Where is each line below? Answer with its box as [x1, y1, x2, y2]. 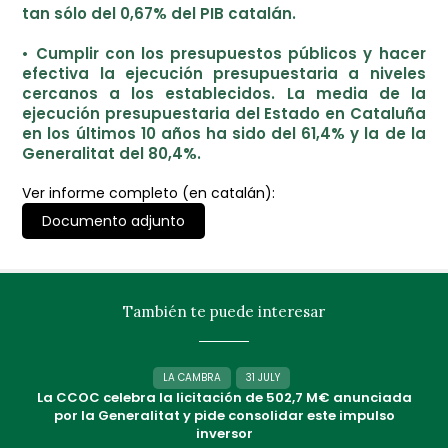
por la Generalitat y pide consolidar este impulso [53, 406, 395, 425]
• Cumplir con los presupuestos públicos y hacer [22, 43, 426, 64]
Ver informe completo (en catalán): [22, 183, 276, 203]
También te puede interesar [123, 302, 325, 321]
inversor [195, 424, 253, 443]
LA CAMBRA [163, 370, 221, 385]
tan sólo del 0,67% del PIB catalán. [22, 3, 297, 24]
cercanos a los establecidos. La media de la [22, 83, 426, 104]
